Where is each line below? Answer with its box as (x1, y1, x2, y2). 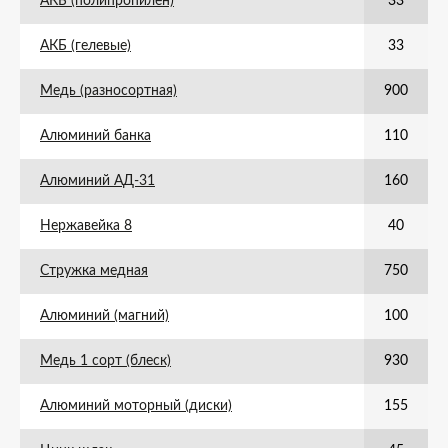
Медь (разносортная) (40, 84, 177, 98)
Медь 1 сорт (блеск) (40, 354, 171, 368)
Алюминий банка (40, 129, 151, 143)
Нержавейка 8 (40, 219, 132, 233)
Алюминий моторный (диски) (40, 399, 232, 413)
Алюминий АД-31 (40, 174, 155, 188)
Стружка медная (40, 264, 148, 278)
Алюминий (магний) (40, 309, 169, 323)
